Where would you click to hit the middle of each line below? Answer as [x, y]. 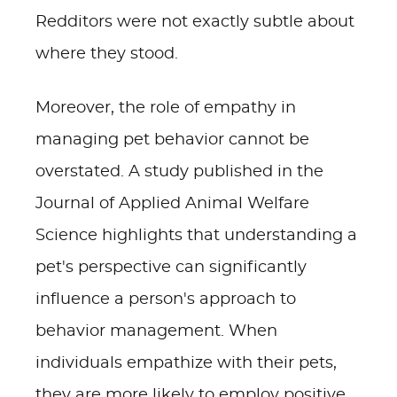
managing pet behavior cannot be [172, 140]
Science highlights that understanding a [196, 236]
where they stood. [107, 54]
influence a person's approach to [166, 300]
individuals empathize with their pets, [186, 363]
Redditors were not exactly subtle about [195, 22]
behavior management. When [156, 331]
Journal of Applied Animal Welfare [172, 204]
